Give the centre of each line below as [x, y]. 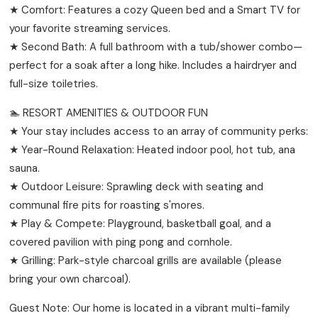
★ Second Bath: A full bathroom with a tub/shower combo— [156, 46]
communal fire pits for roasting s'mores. [107, 205]
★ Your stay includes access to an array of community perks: [159, 131]
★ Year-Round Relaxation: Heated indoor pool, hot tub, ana [153, 149]
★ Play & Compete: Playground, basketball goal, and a [141, 223]
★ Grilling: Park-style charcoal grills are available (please [146, 260]
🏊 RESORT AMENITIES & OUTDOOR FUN [109, 113]
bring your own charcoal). [70, 279]
